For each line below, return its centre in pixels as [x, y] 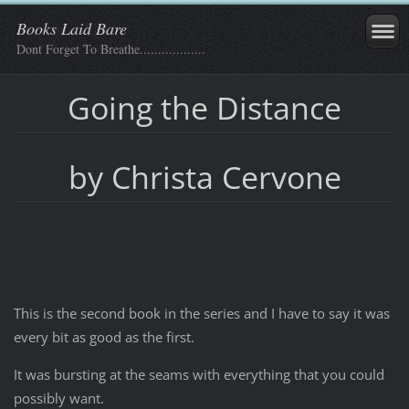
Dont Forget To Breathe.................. [111, 49]
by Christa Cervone [204, 177]
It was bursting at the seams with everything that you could [199, 375]
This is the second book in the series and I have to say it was [201, 314]
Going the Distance [204, 107]
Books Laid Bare [72, 28]
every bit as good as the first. [104, 337]
